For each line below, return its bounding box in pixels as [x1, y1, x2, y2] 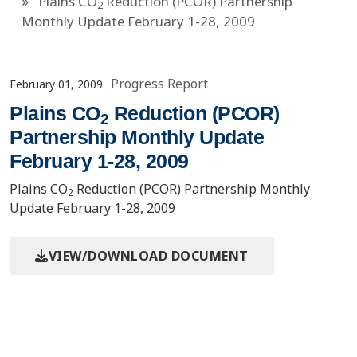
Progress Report [111, 75, 208, 92]
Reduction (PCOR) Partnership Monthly [73, 180, 310, 198]
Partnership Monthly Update [10, 126, 264, 148]
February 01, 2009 [10, 76, 103, 92]
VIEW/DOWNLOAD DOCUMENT [48, 247, 249, 265]
